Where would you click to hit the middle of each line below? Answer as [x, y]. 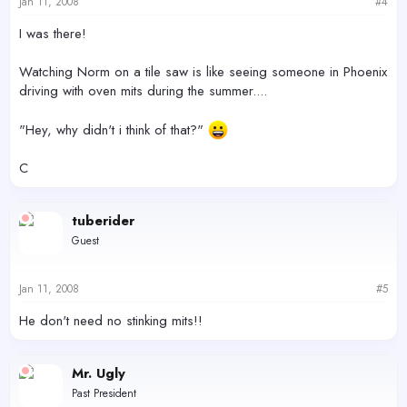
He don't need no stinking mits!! [111, 320]
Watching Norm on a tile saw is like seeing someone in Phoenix [203, 72]
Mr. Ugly [99, 373]
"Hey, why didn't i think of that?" [114, 130]
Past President [104, 393]
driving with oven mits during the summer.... [143, 91]
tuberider [103, 221]
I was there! [53, 34]
